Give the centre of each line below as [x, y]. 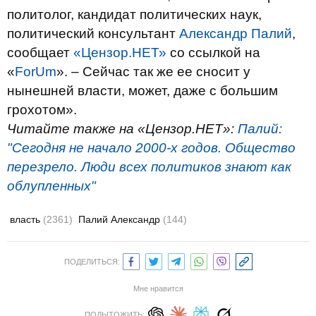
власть [26, 219]
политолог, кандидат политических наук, [134, 14]
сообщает [40, 53]
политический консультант [93, 34]
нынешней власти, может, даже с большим [142, 91]
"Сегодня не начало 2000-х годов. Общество [151, 148]
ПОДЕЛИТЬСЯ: [92, 262]
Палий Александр [121, 219]
